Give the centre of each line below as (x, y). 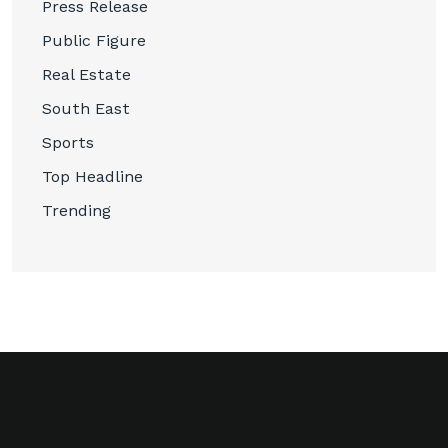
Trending (76, 211)
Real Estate (86, 75)
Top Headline (92, 177)
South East (86, 109)
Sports (68, 143)
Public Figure (94, 41)
